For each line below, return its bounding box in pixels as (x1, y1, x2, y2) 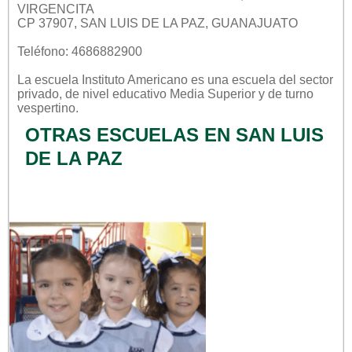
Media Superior (170, 86, 255, 101)
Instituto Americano (82, 72, 188, 86)
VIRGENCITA (17, 2, 94, 16)
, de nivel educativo (59, 86, 170, 101)
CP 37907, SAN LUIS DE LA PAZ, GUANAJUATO (17, 16, 298, 30)
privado (17, 86, 59, 101)
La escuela (17, 72, 82, 86)
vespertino (17, 101, 75, 115)
